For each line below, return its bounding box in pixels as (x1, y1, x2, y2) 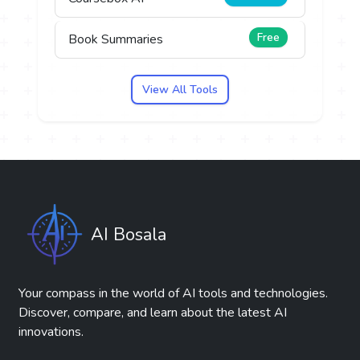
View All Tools (142, 81, 218, 97)
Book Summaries (68, 30, 164, 48)
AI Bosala (91, 223, 167, 247)
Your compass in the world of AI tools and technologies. (18, 284, 329, 302)
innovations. (18, 323, 84, 341)
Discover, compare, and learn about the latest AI (18, 304, 288, 321)
